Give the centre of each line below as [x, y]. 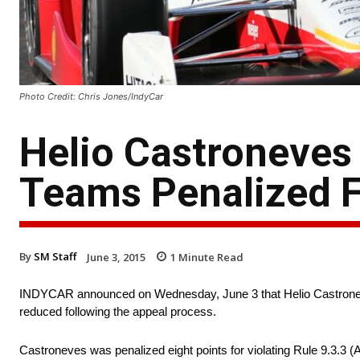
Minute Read [210, 257]
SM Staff [55, 256]
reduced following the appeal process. [118, 312]
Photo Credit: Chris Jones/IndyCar [91, 96]
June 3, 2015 [116, 257]
